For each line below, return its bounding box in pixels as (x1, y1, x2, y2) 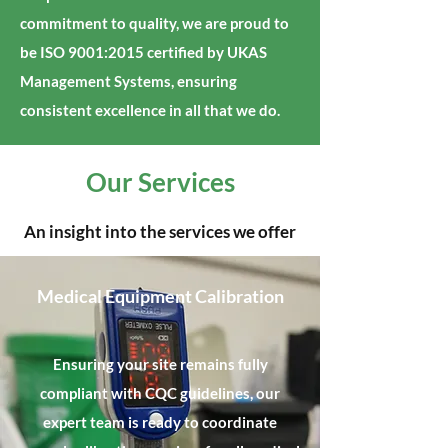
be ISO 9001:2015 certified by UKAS (20, 43, 267, 61)
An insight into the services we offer (24, 221, 296, 242)
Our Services (85, 166, 235, 198)
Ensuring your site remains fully (52, 355, 268, 373)
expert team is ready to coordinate (43, 413, 277, 431)
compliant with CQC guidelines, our (40, 384, 280, 402)
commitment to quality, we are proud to (20, 14, 289, 32)
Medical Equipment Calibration (36, 285, 284, 307)
